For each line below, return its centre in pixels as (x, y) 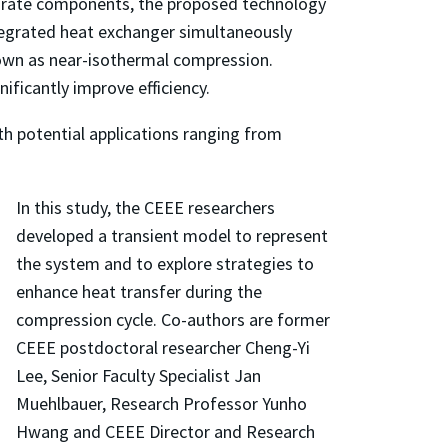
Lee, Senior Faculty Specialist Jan (138, 375)
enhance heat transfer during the (139, 291)
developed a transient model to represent (172, 235)
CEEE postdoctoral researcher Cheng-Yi (163, 347)
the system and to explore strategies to (165, 263)
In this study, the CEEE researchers (145, 207)
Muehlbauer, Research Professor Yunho (161, 403)
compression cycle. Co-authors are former (173, 319)
